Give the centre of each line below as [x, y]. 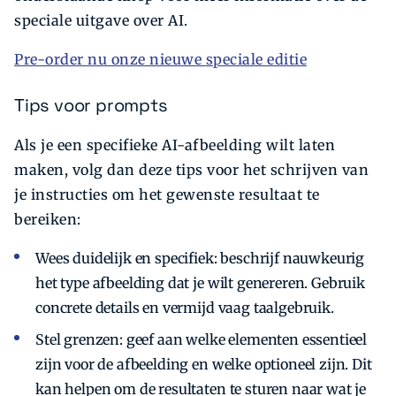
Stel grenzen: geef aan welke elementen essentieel [202, 339]
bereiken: [48, 219]
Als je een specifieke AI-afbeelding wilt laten [175, 145]
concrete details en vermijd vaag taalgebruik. [185, 307]
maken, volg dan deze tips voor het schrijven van [191, 169]
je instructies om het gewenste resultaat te [167, 194]
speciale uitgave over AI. [101, 21]
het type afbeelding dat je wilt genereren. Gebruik [200, 282]
